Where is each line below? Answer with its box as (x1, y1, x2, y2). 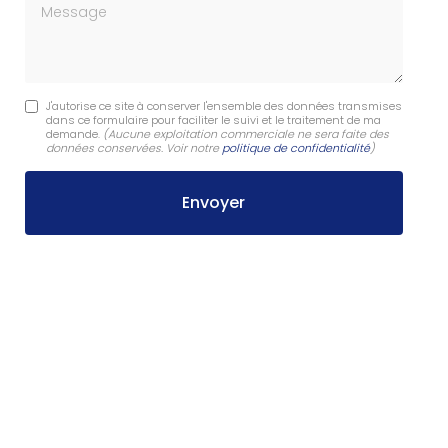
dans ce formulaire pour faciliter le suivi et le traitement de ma (45, 112, 381, 129)
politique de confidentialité (221, 140, 370, 157)
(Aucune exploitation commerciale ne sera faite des (102, 126, 389, 143)
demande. (45, 126, 103, 143)
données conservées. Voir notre (45, 140, 222, 157)
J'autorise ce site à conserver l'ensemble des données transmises (45, 98, 402, 115)
